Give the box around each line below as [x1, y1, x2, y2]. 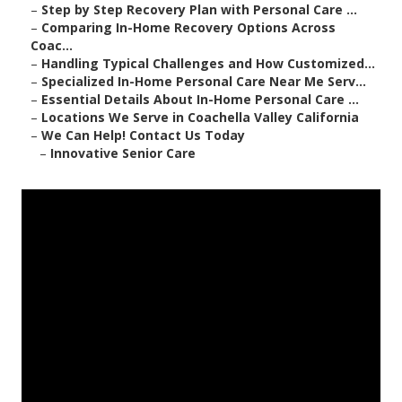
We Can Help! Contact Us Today [41, 127, 245, 144]
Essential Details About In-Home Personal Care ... [41, 91, 359, 109]
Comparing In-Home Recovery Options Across [41, 19, 336, 37]
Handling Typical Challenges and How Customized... [41, 55, 375, 73]
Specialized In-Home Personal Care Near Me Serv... [41, 73, 366, 91]
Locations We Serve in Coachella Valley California [41, 109, 359, 127]
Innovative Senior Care [50, 144, 196, 162]
